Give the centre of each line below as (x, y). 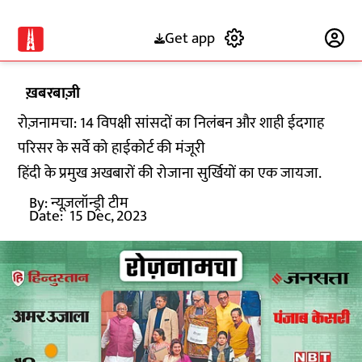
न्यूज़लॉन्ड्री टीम (90, 203)
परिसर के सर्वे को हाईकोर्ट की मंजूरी (112, 148)
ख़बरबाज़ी (53, 93)
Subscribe (285, 38)
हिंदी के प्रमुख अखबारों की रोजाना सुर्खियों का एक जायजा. (170, 173)
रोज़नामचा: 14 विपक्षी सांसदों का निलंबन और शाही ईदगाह (171, 123)
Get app (189, 38)
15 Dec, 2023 (109, 216)
